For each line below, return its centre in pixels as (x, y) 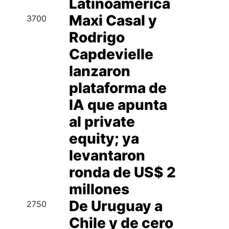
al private (102, 122)
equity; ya (104, 139)
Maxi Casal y (113, 20)
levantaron (107, 155)
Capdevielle (111, 54)
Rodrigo (97, 37)
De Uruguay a (116, 206)
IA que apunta (118, 105)
